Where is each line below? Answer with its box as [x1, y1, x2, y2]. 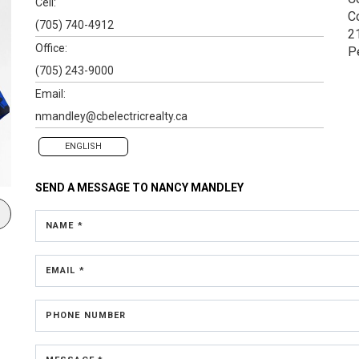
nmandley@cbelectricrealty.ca [35, 109, 188, 123]
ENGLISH [65, 140, 102, 151]
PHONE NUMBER [46, 309, 127, 321]
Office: [35, 41, 67, 54]
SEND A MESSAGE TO [35, 180, 151, 194]
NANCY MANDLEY [151, 180, 244, 194]
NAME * [46, 220, 83, 231]
